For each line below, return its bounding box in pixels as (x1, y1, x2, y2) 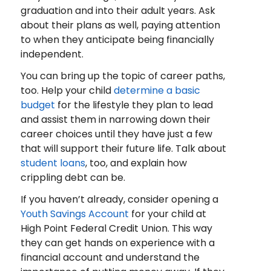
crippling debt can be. (20, 170, 125, 184)
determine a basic (113, 83, 200, 97)
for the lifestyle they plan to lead (54, 97, 213, 112)
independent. (20, 47, 83, 61)
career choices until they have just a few (20, 126, 212, 141)
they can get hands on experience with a (20, 235, 215, 250)
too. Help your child (20, 83, 114, 97)
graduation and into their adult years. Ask (20, 3, 215, 18)
